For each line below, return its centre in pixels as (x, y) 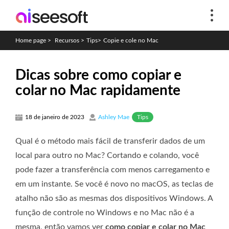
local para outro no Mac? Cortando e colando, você (107, 155)
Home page (31, 40)
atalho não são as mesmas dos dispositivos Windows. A (114, 198)
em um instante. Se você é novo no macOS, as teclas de (114, 184)
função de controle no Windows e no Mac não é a (105, 212)
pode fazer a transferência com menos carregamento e (112, 169)
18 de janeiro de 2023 (55, 117)
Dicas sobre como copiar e (98, 75)
